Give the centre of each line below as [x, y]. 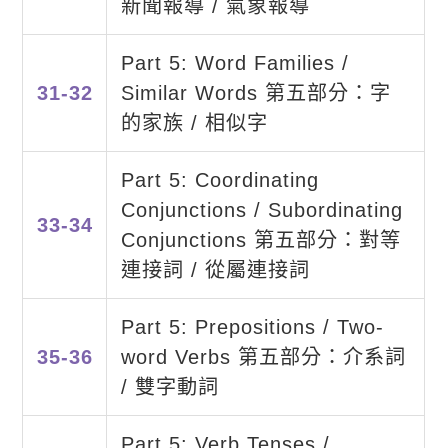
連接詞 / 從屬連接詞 [215, 270]
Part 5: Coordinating [219, 180]
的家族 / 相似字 [194, 123]
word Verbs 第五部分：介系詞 [263, 357]
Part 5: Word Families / [234, 63]
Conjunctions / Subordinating [261, 210]
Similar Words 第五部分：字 [255, 93]
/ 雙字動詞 [169, 387]
